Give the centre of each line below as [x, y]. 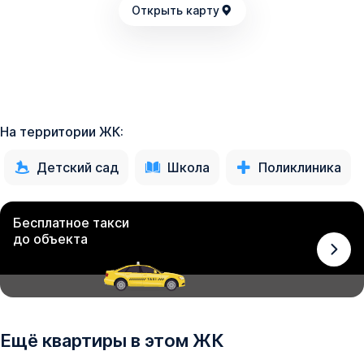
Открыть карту [175, 11]
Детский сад [78, 168]
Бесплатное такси [71, 223]
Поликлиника [300, 168]
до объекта [50, 239]
